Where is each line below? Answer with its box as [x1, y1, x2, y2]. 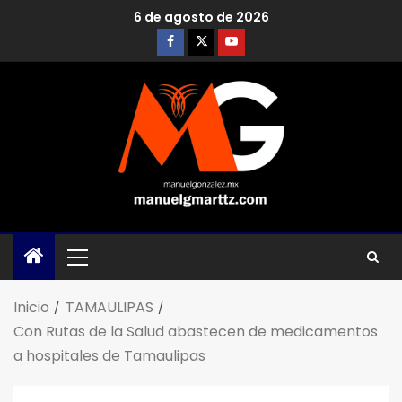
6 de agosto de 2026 [133, 8, 269, 27]
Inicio [13, 296, 49, 318]
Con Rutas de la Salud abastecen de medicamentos [13, 320, 378, 342]
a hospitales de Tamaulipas [13, 345, 209, 366]
